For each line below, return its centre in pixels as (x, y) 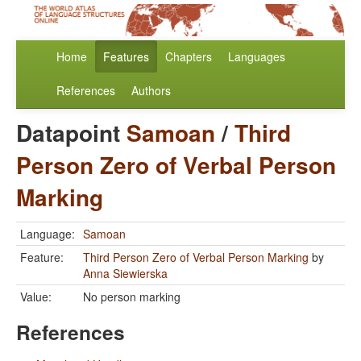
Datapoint (71, 133)
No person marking (132, 297)
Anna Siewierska (125, 274)
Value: (36, 297)
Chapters (189, 57)
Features (126, 57)
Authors (151, 91)
